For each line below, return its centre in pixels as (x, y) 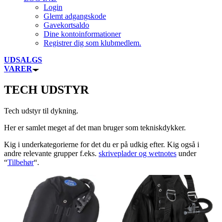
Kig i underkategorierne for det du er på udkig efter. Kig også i (102, 145)
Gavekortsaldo (66, 25)
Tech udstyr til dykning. (41, 111)
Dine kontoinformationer (82, 34)
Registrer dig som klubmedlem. (92, 43)
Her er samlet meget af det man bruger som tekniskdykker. (95, 128)
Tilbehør (21, 163)
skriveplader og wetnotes (138, 154)
